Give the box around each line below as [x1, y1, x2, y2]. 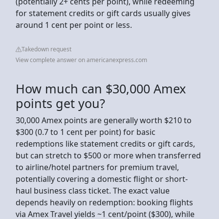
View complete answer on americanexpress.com [16, 55, 147, 64]
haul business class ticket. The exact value [16, 185, 170, 196]
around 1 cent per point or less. [16, 19, 132, 30]
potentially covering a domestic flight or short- [16, 173, 188, 184]
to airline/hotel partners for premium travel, [16, 161, 179, 173]
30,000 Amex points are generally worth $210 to [16, 114, 192, 126]
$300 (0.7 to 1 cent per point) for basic [16, 126, 155, 137]
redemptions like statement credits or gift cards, [16, 138, 195, 149]
